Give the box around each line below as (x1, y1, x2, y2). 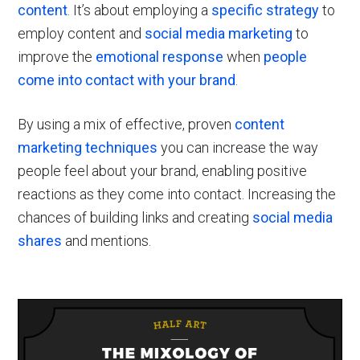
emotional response (96, 47, 224, 65)
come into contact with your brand (18, 71, 236, 88)
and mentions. (62, 231, 152, 249)
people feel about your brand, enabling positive (18, 162, 308, 179)
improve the (18, 47, 96, 65)
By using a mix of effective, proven (18, 115, 235, 133)
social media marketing (145, 24, 293, 42)
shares (18, 231, 63, 249)
